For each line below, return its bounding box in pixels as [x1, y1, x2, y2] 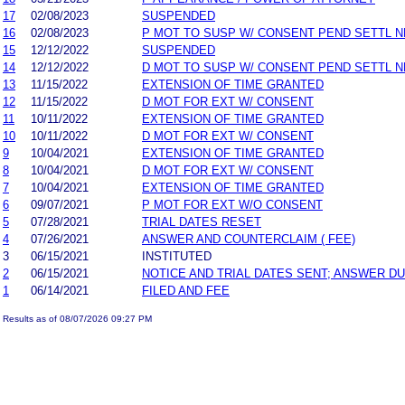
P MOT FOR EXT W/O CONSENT [142, 197, 323, 212]
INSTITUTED [142, 249, 212, 263]
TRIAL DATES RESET [142, 214, 261, 229]
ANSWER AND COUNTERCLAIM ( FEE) [142, 231, 355, 246]
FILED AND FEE [142, 283, 230, 297]
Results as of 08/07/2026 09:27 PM [3, 313, 152, 324]
